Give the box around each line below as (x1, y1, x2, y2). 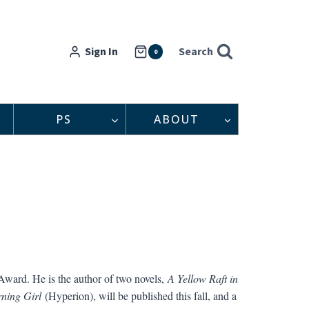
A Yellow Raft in (167, 270, 238, 286)
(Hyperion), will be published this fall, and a (41, 288, 237, 303)
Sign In (85, 43, 119, 59)
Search (179, 43, 214, 59)
